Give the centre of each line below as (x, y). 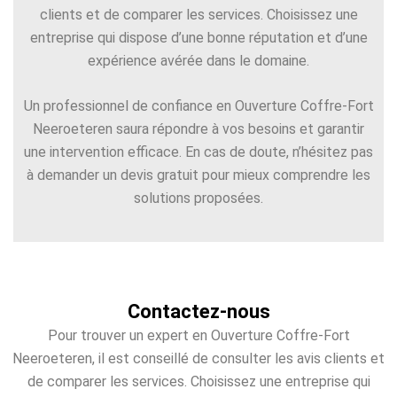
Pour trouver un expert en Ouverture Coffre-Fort (198, 335)
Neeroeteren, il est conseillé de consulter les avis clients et (198, 358)
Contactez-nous (198, 311)
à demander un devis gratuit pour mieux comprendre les (198, 175)
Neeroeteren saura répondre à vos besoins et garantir (198, 129)
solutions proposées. (198, 198)
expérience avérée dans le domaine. (198, 60)
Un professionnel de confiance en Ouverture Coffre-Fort (198, 106)
